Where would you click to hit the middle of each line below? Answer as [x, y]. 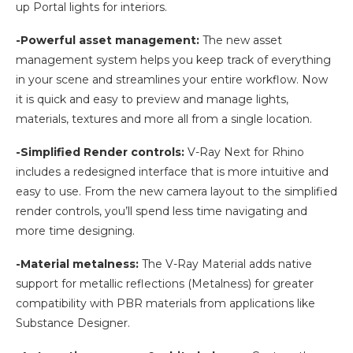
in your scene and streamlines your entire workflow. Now [172, 80]
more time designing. [75, 231]
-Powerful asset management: [109, 41]
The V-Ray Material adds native [225, 264]
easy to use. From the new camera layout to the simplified [176, 192]
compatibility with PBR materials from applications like [165, 304]
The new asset [242, 41]
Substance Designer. [73, 323]
